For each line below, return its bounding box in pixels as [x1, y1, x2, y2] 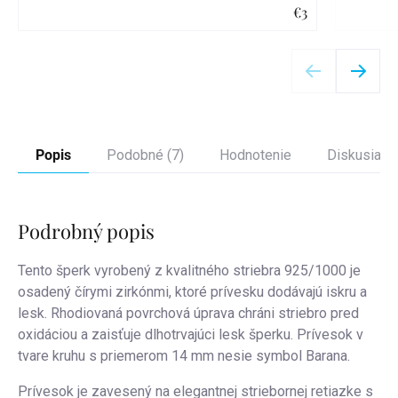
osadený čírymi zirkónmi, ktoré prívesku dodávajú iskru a [18, 283, 367, 301]
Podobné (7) [107, 147, 184, 164]
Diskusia [327, 147, 381, 164]
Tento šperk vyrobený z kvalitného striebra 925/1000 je [18, 262, 361, 280]
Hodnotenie [219, 147, 291, 164]
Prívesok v [297, 326, 363, 344]
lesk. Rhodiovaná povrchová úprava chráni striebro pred [18, 305, 359, 322]
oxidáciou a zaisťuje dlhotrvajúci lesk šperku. [18, 326, 297, 344]
